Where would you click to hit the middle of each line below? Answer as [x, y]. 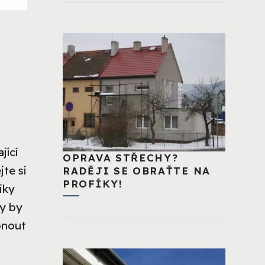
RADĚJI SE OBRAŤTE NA [137, 170]
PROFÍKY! [93, 183]
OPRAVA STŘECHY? [121, 157]
